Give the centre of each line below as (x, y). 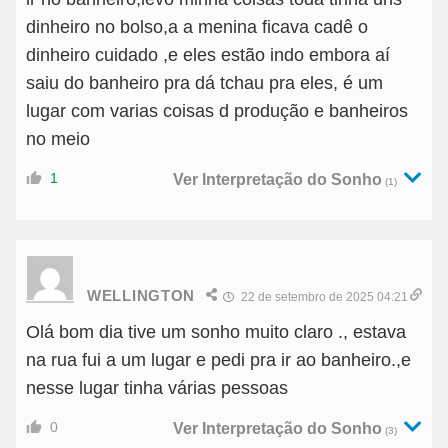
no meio (58, 139)
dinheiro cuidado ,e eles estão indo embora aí (208, 55)
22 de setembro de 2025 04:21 (323, 297)
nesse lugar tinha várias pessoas (157, 388)
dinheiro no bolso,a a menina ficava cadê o (197, 27)
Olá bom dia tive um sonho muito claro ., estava (216, 332)
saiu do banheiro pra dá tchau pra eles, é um (204, 83)
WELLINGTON (141, 295)
